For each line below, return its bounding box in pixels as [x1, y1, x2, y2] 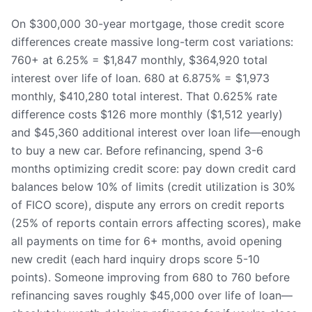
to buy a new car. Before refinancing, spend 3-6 [11, 143, 263, 157]
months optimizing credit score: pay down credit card [11, 162, 296, 175]
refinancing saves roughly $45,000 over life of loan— [11, 288, 292, 302]
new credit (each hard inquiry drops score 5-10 [11, 252, 260, 266]
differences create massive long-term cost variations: [11, 35, 293, 49]
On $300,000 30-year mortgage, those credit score [11, 17, 284, 31]
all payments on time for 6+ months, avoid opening [11, 234, 282, 248]
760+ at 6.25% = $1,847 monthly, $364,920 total [11, 53, 267, 67]
